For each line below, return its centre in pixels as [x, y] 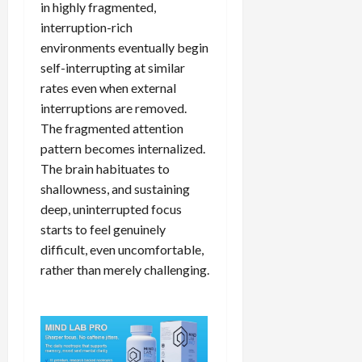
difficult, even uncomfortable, [122, 249]
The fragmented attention [112, 128]
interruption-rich [86, 27]
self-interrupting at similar [113, 67]
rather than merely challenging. [125, 269]
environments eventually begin [124, 47]
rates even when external [108, 87]
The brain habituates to [105, 168]
